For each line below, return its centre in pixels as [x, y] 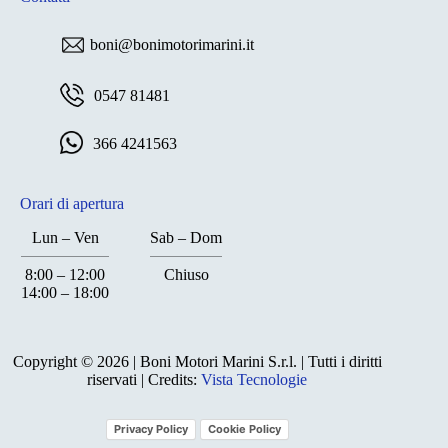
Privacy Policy [150, 429]
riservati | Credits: [144, 380]
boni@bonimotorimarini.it [172, 45]
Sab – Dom [186, 238]
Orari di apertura [72, 204]
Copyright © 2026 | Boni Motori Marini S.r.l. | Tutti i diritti [197, 362]
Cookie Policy [244, 429]
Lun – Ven [65, 238]
